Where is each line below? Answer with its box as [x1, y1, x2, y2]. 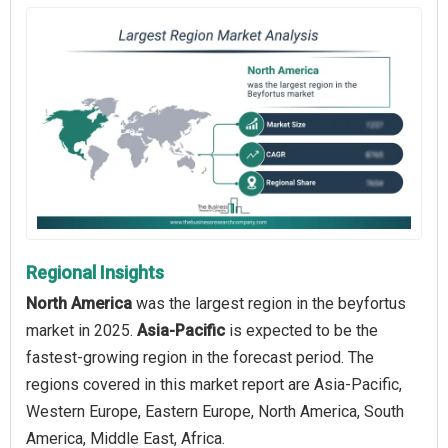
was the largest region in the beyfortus [132, 293, 406, 313]
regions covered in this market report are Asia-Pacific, [26, 374, 402, 394]
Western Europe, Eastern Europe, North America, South [26, 401, 404, 421]
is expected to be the [225, 320, 378, 340]
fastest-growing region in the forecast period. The [26, 347, 374, 367]
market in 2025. [26, 320, 137, 340]
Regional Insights [26, 261, 164, 283]
